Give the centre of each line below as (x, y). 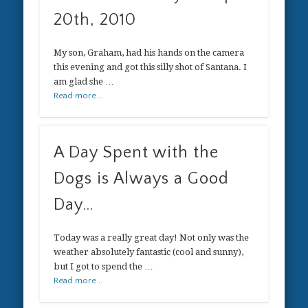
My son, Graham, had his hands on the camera (149, 52)
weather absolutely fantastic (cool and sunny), (149, 252)
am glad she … (84, 81)
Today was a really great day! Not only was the (152, 238)
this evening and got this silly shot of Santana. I (151, 67)
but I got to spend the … (104, 267)
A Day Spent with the (136, 153)
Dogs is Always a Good (142, 179)
